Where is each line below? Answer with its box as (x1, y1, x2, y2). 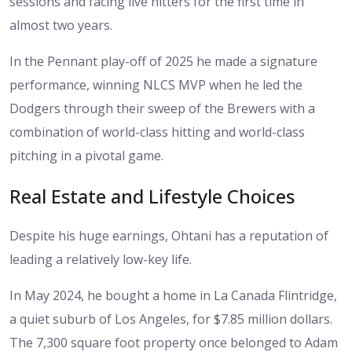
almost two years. (9, 16, 112, 34)
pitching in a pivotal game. (9, 146, 163, 164)
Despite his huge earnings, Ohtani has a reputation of (9, 227, 328, 245)
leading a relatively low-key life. (9, 251, 192, 269)
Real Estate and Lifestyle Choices (9, 182, 295, 209)
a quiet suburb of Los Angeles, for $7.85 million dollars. (9, 310, 332, 328)
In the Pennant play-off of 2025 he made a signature (9, 52, 317, 70)
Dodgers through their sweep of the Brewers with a (9, 99, 315, 117)
